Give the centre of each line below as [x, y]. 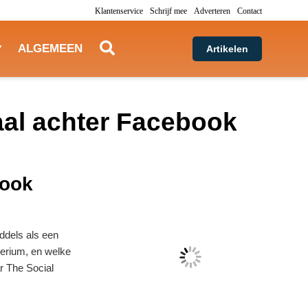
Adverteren [212, 11]
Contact [249, 11]
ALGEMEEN [50, 49]
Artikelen [227, 49]
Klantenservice [119, 11]
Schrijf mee [168, 11]
